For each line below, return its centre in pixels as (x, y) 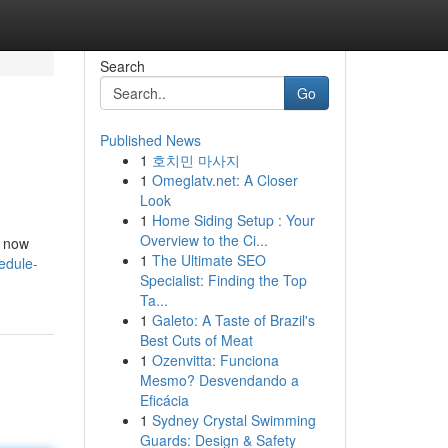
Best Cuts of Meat (196, 340)
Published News (150, 140)
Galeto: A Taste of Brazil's (233, 320)
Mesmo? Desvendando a (219, 380)
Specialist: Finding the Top (223, 280)
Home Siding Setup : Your (233, 220)
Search (122, 66)
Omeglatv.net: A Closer (224, 180)
